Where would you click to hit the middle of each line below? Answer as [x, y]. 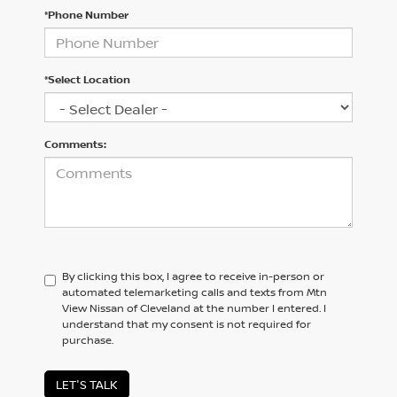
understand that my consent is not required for [187, 324]
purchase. [88, 340]
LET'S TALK [87, 385]
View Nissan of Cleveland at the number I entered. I [194, 308]
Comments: [75, 144]
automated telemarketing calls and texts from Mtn [195, 292]
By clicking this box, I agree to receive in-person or [193, 276]
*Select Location [87, 80]
